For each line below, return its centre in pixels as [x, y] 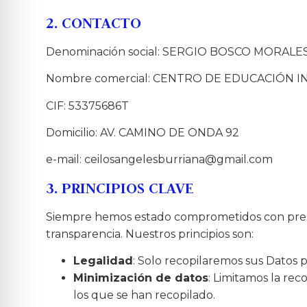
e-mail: [65, 160]
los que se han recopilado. [145, 295]
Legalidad [103, 261]
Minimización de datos [141, 278]
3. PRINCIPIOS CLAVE [120, 187]
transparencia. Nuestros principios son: [150, 234]
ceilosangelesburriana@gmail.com [179, 160]
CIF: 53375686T [88, 106]
